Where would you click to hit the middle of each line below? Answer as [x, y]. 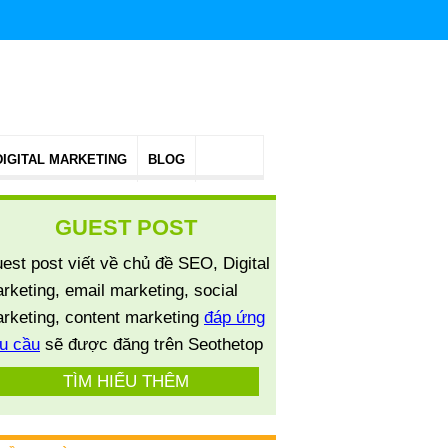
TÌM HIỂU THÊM [126, 381]
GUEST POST [126, 227]
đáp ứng [234, 317]
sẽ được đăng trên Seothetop [151, 344]
